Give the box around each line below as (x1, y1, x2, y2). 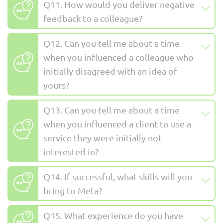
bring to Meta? (43, 185, 102, 196)
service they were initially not (43, 132, 162, 143)
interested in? (43, 146, 99, 157)
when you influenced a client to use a (43, 118, 191, 129)
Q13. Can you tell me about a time (43, 104, 180, 115)
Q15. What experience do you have (43, 210, 183, 221)
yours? (43, 79, 69, 90)
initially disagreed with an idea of (43, 65, 177, 76)
